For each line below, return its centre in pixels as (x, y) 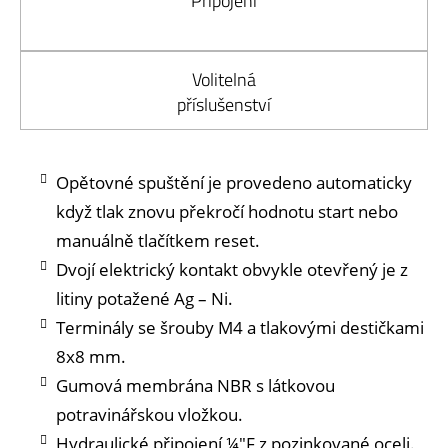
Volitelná (224, 79)
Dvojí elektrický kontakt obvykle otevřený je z (232, 269)
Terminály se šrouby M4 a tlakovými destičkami (240, 327)
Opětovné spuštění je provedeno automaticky (234, 182)
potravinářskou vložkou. (149, 414)
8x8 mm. (91, 356)
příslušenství (224, 104)
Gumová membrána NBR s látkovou (195, 385)
